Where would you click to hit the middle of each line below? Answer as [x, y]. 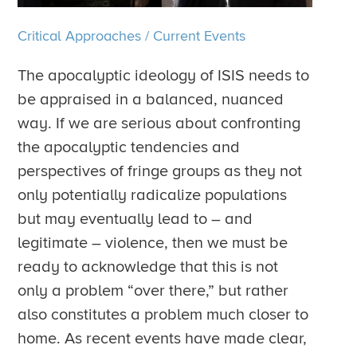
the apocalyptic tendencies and [129, 147]
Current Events [200, 35]
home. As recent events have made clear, [163, 338]
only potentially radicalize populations [153, 195]
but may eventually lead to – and [135, 219]
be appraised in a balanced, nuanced [151, 99]
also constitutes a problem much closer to [163, 314]
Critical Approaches [82, 35]
